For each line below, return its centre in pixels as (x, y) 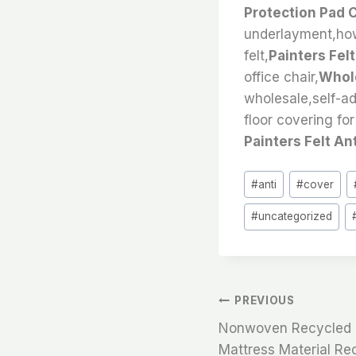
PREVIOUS (265, 301)
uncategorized (296, 217)
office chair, (281, 77)
